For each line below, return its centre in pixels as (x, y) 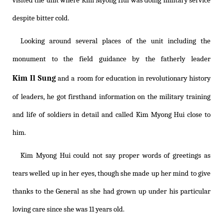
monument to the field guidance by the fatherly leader (111, 59)
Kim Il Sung (34, 78)
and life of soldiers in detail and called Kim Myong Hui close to (111, 115)
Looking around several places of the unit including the (115, 41)
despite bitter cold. (41, 18)
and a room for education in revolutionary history (133, 79)
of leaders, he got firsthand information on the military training (111, 97)
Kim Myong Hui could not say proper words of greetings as (115, 156)
